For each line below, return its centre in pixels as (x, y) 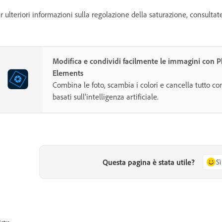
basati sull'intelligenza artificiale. (106, 96)
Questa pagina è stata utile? (149, 162)
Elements (68, 73)
